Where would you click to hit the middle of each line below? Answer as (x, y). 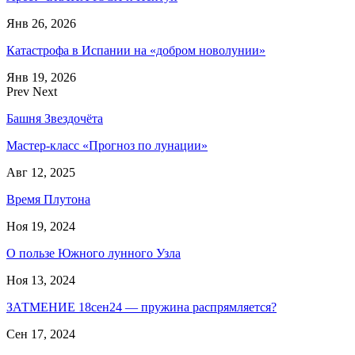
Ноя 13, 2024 (41, 280)
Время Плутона (48, 199)
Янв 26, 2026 (41, 23)
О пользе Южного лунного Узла (94, 253)
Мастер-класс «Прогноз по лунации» (107, 145)
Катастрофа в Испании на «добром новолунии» (136, 50)
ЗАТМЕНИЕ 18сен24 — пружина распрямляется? (141, 307)
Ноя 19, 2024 (41, 226)
